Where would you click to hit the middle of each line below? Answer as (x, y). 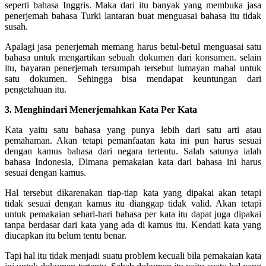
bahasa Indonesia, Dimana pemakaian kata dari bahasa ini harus (133, 161)
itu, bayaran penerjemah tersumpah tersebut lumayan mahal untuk (133, 68)
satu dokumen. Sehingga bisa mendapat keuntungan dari (133, 78)
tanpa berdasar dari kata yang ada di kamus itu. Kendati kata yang (133, 224)
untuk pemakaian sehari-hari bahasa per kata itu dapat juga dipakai (133, 214)
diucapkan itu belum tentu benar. (66, 235)
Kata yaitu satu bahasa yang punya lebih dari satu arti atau (133, 129)
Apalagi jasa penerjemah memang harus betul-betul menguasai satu (133, 46)
